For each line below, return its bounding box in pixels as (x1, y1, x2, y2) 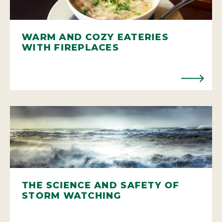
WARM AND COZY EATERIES (22, 31, 168, 43)
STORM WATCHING (22, 190, 121, 201)
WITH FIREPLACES (22, 42, 119, 53)
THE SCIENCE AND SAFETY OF (22, 179, 180, 191)
